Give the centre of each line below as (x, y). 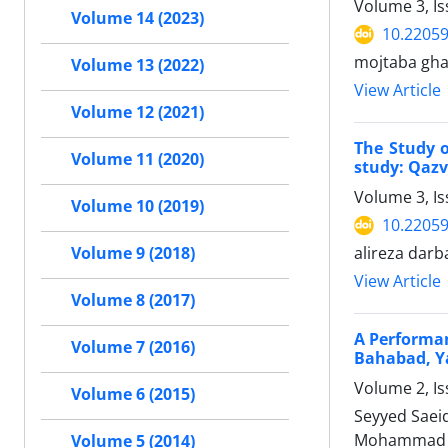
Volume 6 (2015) (133, 394)
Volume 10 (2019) (137, 206)
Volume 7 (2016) (133, 347)
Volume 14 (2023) (137, 18)
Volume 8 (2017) (133, 300)
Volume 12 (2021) (137, 112)
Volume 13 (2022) (137, 65)
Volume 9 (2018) (133, 253)
